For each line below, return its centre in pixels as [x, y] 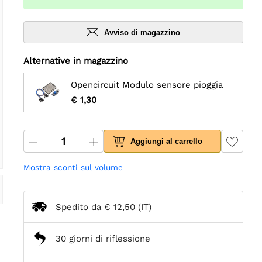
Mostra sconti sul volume [73, 168]
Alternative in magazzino [76, 61]
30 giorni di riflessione [103, 238]
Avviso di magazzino [142, 32]
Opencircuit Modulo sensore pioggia [147, 85]
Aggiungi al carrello [167, 142]
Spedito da [80, 207]
